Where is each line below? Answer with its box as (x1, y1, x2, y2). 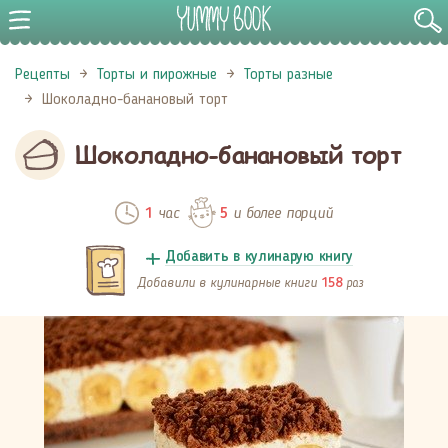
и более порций (228, 203, 333, 222)
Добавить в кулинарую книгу (164, 250, 354, 265)
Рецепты (15, 67, 70, 83)
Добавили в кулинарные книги (136, 274, 321, 291)
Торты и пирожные (97, 67, 217, 83)
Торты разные (244, 67, 333, 83)
